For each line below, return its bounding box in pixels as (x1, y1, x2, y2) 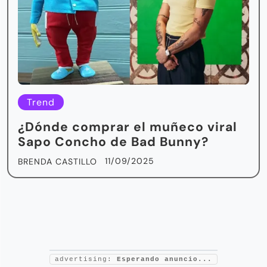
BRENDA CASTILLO (18, 156, 97, 167)
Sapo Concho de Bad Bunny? (18, 133, 212, 150)
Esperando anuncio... (117, 255, 212, 263)
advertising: (55, 255, 117, 263)
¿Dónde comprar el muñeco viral (18, 118, 237, 135)
